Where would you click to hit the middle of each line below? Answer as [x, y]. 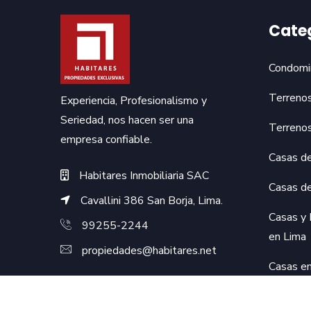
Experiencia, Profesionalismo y [134, 101]
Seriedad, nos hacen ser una [127, 120]
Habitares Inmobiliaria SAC [144, 176]
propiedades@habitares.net [149, 251]
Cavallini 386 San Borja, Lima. [152, 201]
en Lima [287, 237]
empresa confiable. [106, 140]
